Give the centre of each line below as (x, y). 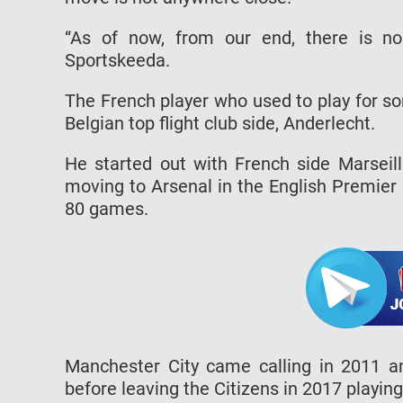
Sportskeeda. (117, 60)
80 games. (107, 208)
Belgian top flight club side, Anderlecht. (220, 123)
